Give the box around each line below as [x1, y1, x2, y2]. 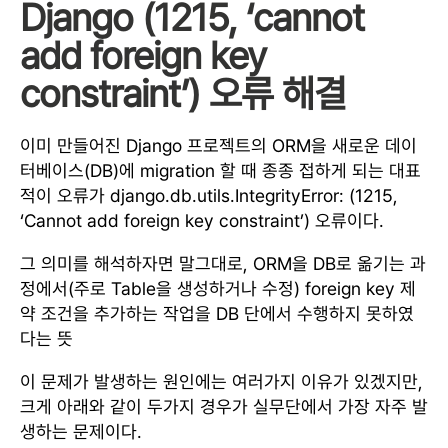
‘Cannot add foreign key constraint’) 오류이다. [20, 210, 384, 231]
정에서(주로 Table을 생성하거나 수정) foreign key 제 [20, 278, 416, 299]
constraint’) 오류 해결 [20, 71, 346, 116]
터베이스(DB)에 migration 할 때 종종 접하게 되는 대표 [20, 160, 421, 181]
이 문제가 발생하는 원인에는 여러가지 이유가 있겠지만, [20, 371, 423, 392]
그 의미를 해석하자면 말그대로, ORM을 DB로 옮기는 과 [20, 253, 426, 274]
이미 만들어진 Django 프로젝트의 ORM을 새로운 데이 [20, 135, 417, 156]
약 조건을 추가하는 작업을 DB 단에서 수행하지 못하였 [20, 303, 414, 324]
